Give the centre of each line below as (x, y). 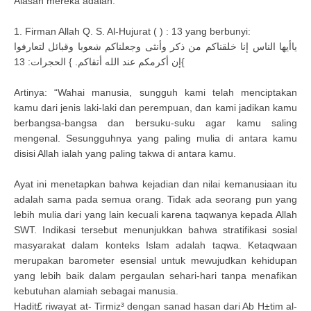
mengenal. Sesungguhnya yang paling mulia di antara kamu (155, 138)
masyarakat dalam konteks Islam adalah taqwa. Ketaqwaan (155, 245)
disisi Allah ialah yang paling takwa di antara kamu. (125, 153)
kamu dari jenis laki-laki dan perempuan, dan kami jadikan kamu (155, 108)
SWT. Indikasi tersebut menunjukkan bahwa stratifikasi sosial (155, 230)
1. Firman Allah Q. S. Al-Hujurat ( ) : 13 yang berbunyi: (132, 31)
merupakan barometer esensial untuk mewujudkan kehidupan (155, 260)
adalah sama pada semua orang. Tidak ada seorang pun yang (155, 199)
